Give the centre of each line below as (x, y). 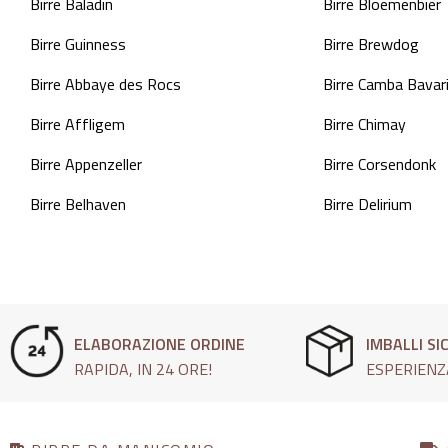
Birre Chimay (364, 124)
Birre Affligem (77, 124)
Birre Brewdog (370, 44)
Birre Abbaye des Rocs (105, 84)
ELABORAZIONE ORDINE (159, 344)
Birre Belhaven (78, 204)
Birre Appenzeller (86, 164)
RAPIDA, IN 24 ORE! (142, 369)
